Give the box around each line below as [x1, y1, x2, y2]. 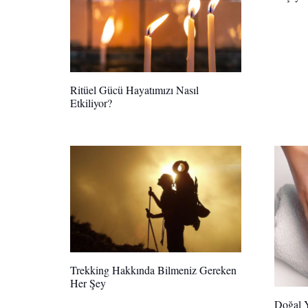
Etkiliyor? [70, 96, 112, 111]
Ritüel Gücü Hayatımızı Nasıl [70, 82, 199, 98]
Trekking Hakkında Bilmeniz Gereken [70, 263, 236, 278]
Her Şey [70, 276, 106, 291]
